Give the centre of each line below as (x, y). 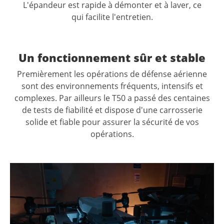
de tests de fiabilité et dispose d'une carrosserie (112, 110)
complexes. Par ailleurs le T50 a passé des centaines (112, 98)
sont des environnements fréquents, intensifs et (112, 86)
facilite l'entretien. (119, 17)
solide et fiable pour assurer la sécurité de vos (112, 122)
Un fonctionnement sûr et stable (112, 58)
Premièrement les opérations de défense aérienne (112, 74)
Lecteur (24, 169)
